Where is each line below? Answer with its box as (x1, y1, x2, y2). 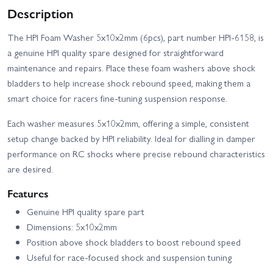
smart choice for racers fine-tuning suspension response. (7, 91, 227, 105)
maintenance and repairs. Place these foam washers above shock (7, 61, 255, 75)
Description (7, 4, 73, 23)
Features (7, 185, 49, 201)
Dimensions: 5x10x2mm (27, 220, 117, 234)
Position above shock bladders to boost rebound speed (27, 235, 241, 249)
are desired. (7, 162, 53, 176)
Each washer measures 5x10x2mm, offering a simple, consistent (7, 116, 249, 130)
